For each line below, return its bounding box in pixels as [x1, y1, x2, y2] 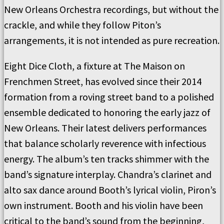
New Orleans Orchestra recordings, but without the [4, 3, 218, 15]
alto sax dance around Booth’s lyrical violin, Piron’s [4, 183, 216, 196]
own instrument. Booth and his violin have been [4, 199, 203, 211]
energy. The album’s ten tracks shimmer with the [4, 152, 209, 165]
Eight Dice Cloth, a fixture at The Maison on [4, 59, 185, 72]
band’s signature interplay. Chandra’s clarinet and [4, 168, 211, 180]
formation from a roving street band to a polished [4, 90, 214, 103]
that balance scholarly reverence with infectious [4, 137, 206, 149]
